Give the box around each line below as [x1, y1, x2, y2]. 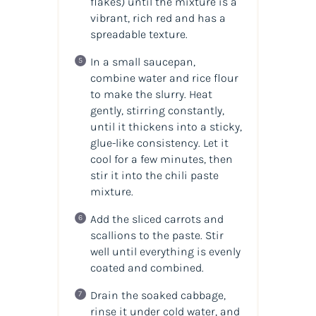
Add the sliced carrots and [90, 212, 224, 226]
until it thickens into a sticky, [90, 119, 242, 133]
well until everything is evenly [90, 244, 241, 258]
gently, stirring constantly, [90, 103, 224, 117]
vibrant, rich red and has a [90, 11, 226, 25]
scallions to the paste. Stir [90, 228, 224, 242]
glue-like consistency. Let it [90, 135, 229, 150]
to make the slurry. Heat [90, 87, 212, 101]
